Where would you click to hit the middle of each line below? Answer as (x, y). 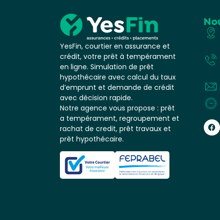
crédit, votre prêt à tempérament (118, 56)
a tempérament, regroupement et (120, 118)
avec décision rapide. (96, 97)
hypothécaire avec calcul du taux (118, 77)
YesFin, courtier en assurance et (115, 46)
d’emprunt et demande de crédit (117, 87)
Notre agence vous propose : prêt (117, 108)
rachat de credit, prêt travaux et (115, 128)
